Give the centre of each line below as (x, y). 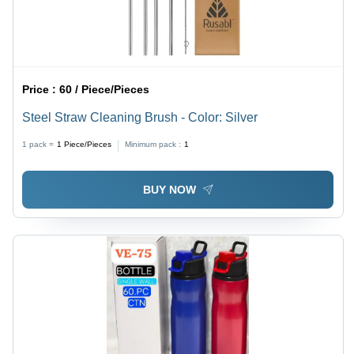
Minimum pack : (153, 145)
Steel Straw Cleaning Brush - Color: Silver (140, 118)
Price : (41, 90)
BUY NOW (169, 189)
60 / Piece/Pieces (105, 90)
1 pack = (38, 145)
